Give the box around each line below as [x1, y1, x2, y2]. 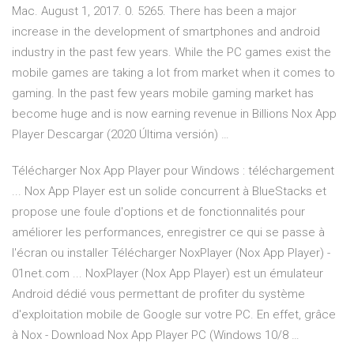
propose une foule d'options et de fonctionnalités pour [12, 205, 305, 220]
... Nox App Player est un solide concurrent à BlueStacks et [12, 184, 326, 199]
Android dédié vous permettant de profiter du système [12, 287, 305, 302]
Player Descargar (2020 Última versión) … [12, 127, 229, 142]
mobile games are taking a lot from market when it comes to [12, 66, 335, 81]
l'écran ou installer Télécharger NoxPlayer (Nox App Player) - [12, 246, 330, 261]
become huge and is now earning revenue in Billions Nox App [12, 107, 337, 122]
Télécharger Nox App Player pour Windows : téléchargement [12, 164, 334, 179]
